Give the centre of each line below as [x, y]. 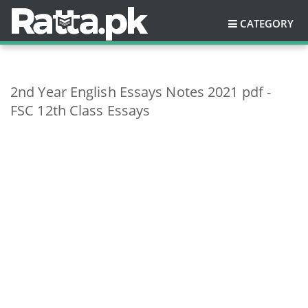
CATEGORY [267, 23]
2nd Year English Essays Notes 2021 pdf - [141, 92]
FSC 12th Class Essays [80, 110]
